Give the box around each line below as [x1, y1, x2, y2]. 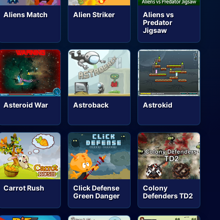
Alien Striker [73, 10, 115, 19]
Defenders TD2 [143, 192, 193, 200]
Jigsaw [143, 26, 167, 34]
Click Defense [73, 184, 120, 192]
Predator [143, 18, 173, 27]
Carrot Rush [3, 184, 45, 192]
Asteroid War [3, 101, 49, 110]
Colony [143, 184, 168, 192]
